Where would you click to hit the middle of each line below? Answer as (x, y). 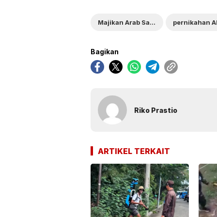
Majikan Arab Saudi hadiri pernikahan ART (153, 23)
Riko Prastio (156, 110)
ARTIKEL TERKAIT (134, 151)
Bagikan (105, 52)
